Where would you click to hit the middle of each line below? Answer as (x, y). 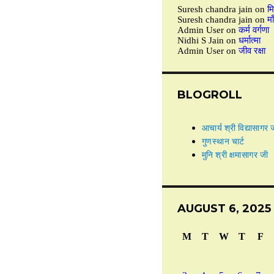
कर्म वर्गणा (254, 30)
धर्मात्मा (249, 41)
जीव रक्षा (252, 51)
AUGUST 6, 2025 (224, 209)
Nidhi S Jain (200, 41)
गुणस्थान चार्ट (223, 142)
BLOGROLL (209, 95)
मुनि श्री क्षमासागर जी (235, 155)
